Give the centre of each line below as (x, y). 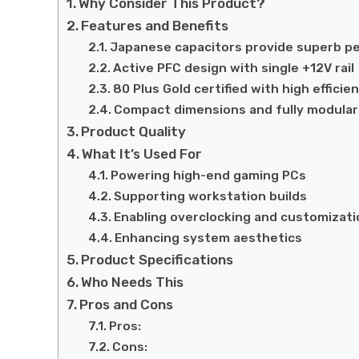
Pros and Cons (127, 304)
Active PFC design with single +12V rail (234, 68)
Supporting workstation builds (211, 196)
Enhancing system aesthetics (209, 238)
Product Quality (134, 131)
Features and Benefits (155, 25)
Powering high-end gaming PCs (209, 175)
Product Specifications (157, 259)
